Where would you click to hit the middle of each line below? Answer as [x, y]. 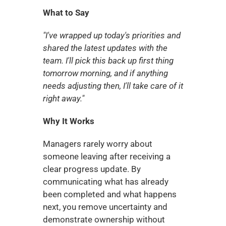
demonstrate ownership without [104, 219]
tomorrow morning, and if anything [105, 73]
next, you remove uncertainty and [105, 207]
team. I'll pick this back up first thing [108, 61]
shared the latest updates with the [105, 48]
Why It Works [68, 121]
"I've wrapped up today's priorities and [111, 35]
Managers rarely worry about [97, 144]
